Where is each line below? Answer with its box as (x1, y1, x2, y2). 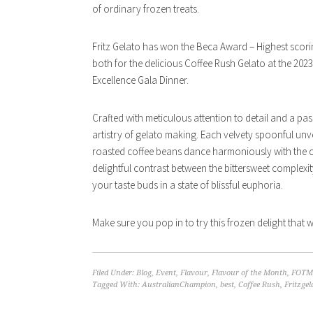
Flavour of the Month (212, 268, 287, 278)
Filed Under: (92, 268, 136, 278)
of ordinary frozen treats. (92, 2, 199, 16)
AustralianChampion (142, 280, 216, 290)
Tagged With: (92, 280, 142, 290)
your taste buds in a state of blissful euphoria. (92, 178, 283, 192)
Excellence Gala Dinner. (92, 73, 189, 87)
